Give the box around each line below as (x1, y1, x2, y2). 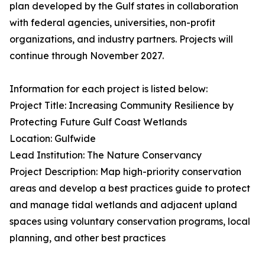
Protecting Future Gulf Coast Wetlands (9, 116, 187, 128)
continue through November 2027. (9, 50, 164, 62)
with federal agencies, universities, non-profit (9, 17, 215, 29)
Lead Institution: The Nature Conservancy (9, 149, 202, 161)
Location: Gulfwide (9, 132, 96, 145)
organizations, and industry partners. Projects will (9, 33, 233, 46)
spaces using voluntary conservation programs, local (9, 215, 250, 228)
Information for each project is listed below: (9, 83, 208, 95)
